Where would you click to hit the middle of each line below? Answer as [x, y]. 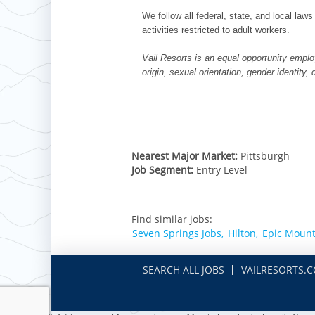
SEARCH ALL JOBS [184, 269]
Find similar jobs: [172, 219]
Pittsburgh [265, 155]
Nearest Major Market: [186, 155]
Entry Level [222, 169]
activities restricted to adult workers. [216, 30]
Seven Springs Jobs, [178, 233]
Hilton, [243, 233]
